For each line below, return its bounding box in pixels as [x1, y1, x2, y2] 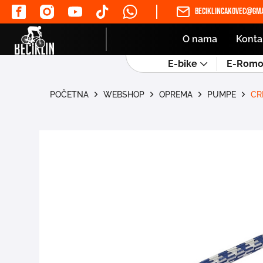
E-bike [168, 58, 197, 69]
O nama [183, 33, 217, 45]
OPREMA [159, 90, 193, 99]
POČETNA [50, 90, 89, 99]
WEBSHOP [103, 90, 145, 99]
